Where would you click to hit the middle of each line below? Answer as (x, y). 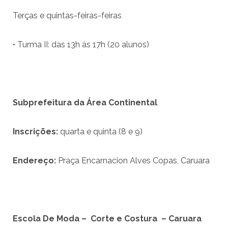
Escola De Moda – (50, 219)
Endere (28, 161)
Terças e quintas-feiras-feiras (67, 16)
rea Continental (125, 103)
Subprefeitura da (50, 103)
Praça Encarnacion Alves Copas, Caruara (134, 161)
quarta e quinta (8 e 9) (100, 132)
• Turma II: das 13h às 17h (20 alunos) (81, 45)
